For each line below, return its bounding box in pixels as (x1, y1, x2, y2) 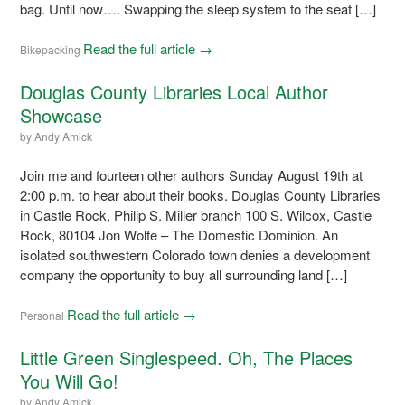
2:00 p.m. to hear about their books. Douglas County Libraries (20, 184, 381, 204)
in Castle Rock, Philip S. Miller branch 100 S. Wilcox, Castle (20, 204, 372, 224)
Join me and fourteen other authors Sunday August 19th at (20, 165, 363, 184)
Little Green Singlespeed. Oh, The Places (20, 344, 353, 371)
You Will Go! (20, 367, 119, 394)
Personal (20, 306, 65, 323)
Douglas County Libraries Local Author (20, 78, 329, 105)
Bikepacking (20, 41, 81, 57)
